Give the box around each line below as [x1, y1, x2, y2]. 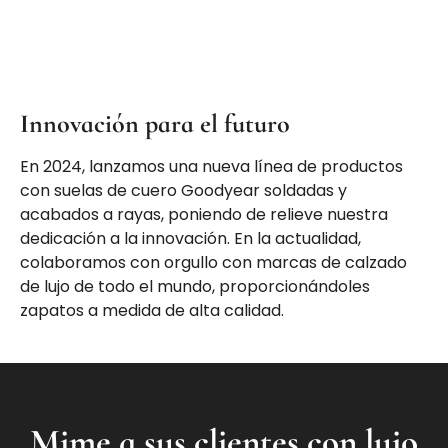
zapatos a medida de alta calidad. [20, 298, 284, 322]
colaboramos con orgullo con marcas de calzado [20, 250, 407, 274]
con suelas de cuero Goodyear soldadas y [20, 178, 347, 202]
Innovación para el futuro [20, 107, 290, 139]
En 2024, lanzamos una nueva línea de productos [20, 154, 403, 178]
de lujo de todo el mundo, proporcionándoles [20, 274, 370, 298]
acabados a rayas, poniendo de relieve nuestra [20, 202, 388, 226]
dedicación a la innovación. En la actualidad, [20, 226, 361, 250]
